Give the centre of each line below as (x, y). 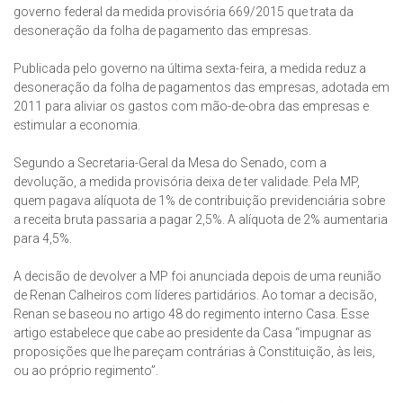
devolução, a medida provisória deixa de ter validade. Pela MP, (187, 182)
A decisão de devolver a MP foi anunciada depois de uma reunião (197, 277)
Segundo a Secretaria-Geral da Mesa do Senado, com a (170, 163)
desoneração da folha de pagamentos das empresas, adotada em (201, 88)
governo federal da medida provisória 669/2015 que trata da (184, 12)
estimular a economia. (77, 125)
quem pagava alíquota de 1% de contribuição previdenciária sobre (199, 201)
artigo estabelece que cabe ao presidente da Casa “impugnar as (193, 333)
